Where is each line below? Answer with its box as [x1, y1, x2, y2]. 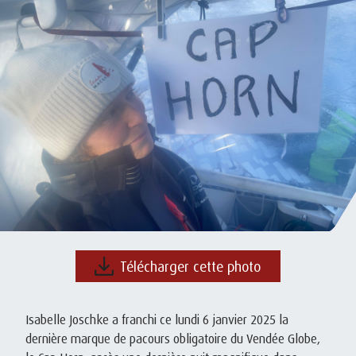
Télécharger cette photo [120, 257, 261, 275]
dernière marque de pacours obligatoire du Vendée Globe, [25, 330, 320, 346]
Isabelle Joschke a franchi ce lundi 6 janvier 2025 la [25, 311, 288, 327]
